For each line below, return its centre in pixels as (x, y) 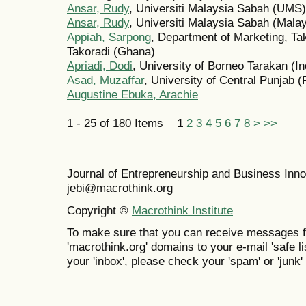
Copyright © (99, 210)
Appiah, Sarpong (109, 37)
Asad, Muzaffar (106, 80)
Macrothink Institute (182, 210)
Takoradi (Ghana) (111, 52)
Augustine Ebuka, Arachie (133, 95)
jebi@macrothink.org (120, 188)
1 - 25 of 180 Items (122, 123)
